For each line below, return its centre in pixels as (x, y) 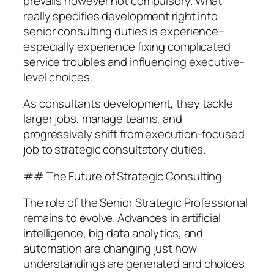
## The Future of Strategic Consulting (123, 176)
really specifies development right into (121, 16)
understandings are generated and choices (134, 264)
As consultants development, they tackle (128, 104)
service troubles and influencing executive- (134, 61)
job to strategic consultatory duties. (115, 150)
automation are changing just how (110, 249)
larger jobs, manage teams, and (103, 119)
